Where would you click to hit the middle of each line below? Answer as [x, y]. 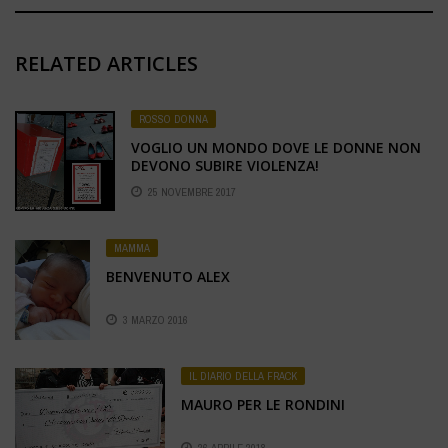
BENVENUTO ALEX [168, 276]
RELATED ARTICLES [106, 64]
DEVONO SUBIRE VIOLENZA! [225, 166]
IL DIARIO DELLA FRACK [243, 376]
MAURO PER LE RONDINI [263, 405]
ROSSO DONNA [173, 119]
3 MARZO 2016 [155, 320]
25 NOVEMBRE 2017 [192, 191]
